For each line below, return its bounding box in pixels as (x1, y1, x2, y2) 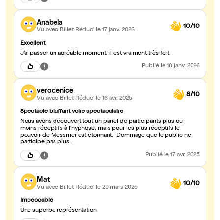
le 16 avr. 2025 (96, 95, 132, 102)
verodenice (37, 87, 73, 95)
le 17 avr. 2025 (164, 152, 200, 159)
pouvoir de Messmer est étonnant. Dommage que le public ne (20, 133, 115, 139)
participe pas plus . (20, 139, 72, 146)
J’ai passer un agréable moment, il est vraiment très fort (20, 51, 169, 57)
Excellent (20, 41, 45, 47)
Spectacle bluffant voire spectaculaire (20, 109, 123, 115)
